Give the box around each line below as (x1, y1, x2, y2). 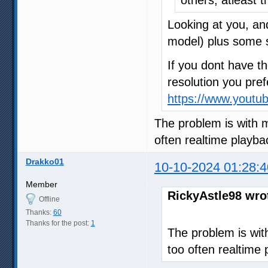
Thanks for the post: (25, 218, 91, 227)
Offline (38, 194, 60, 203)
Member (25, 179, 57, 189)
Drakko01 (25, 156, 64, 166)
